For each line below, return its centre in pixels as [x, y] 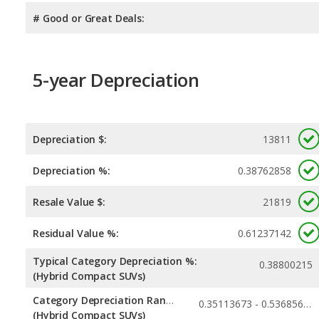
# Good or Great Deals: [89, 18]
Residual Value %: [76, 234]
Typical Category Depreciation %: [115, 261]
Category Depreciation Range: [169, 300]
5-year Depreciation [116, 79]
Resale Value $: [69, 202]
